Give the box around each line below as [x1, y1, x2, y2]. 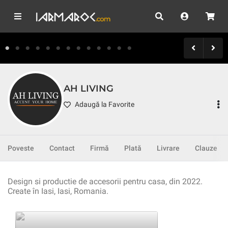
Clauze [195, 144, 217, 152]
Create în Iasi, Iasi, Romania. [8, 186, 108, 196]
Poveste [8, 144, 34, 152]
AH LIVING [64, 82, 113, 94]
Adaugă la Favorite [75, 100, 134, 109]
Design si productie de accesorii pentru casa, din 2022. [8, 177, 203, 186]
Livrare [157, 144, 180, 152]
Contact [49, 144, 75, 152]
